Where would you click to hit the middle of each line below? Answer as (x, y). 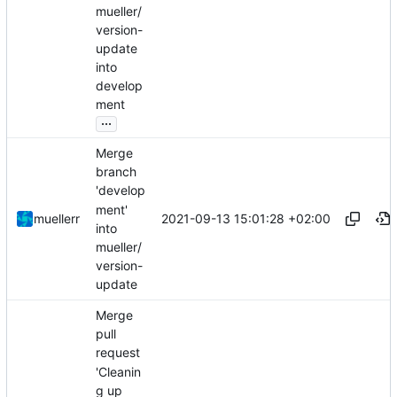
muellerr (57, 219)
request (118, 353)
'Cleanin (118, 371)
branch (116, 172)
